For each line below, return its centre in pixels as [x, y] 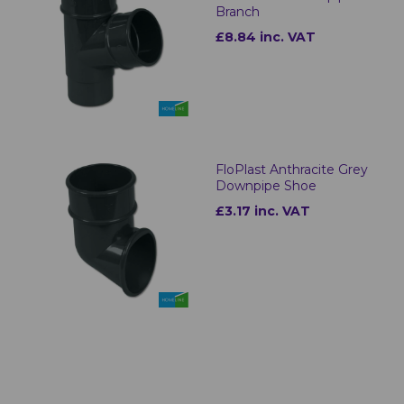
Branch [238, 11]
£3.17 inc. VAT [263, 211]
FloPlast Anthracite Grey [292, 170]
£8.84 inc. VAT [266, 37]
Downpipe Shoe [266, 186]
